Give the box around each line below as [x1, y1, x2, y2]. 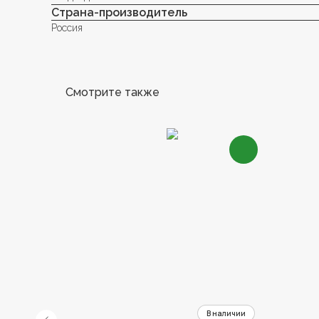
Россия [51, 21, 83, 33]
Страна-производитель [51, 5, 187, 19]
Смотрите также [66, 85, 159, 99]
